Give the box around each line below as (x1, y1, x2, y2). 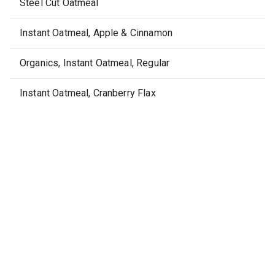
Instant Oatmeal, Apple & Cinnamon (20, 27, 172, 39)
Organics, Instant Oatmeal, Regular (20, 57, 170, 69)
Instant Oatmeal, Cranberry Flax (20, 87, 156, 99)
